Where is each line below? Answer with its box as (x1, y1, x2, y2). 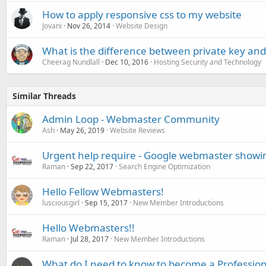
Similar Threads (12, 90, 76, 102)
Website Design (116, 20, 167, 31)
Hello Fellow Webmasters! (42, 184, 164, 198)
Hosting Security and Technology (154, 56, 261, 67)
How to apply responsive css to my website (42, 7, 242, 21)
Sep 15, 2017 (85, 197, 128, 208)
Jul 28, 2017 (71, 233, 109, 244)
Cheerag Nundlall (42, 56, 100, 67)
